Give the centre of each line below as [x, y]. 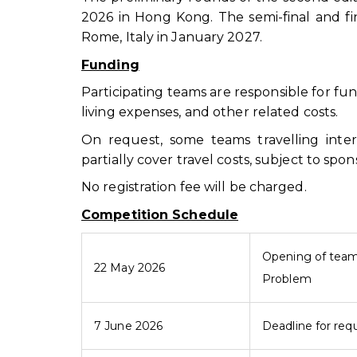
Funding [110, 65]
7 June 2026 [129, 326]
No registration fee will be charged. [194, 187]
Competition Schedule [160, 215]
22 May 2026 [130, 267]
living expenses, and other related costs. [210, 112]
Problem [287, 279]
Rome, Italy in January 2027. [172, 37]
